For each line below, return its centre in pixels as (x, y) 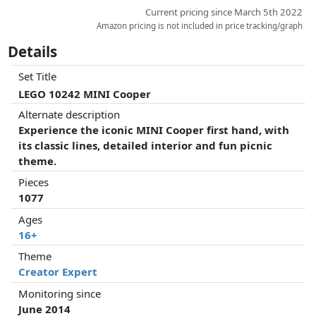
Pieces (34, 182)
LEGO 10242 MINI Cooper (85, 94)
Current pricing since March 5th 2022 (224, 12)
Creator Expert (58, 272)
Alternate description (69, 114)
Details (33, 51)
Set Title (38, 77)
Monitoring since (60, 293)
